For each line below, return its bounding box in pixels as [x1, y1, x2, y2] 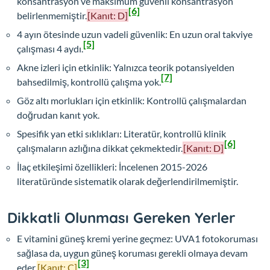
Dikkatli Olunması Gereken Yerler [7, 209, 235, 227]
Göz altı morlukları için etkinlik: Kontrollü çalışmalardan [17, 95, 246, 107]
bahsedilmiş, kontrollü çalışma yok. [17, 76, 161, 88]
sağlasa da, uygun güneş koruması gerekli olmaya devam [17, 247, 248, 259]
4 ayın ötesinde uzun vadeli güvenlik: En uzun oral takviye [17, 28, 253, 40]
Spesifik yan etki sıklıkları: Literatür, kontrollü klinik [17, 128, 226, 140]
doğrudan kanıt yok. [17, 109, 99, 121]
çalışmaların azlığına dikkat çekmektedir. [17, 142, 183, 154]
